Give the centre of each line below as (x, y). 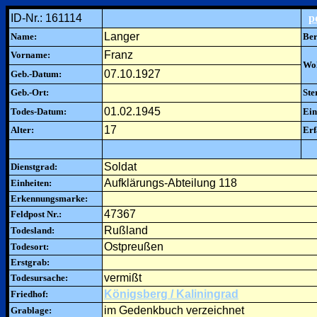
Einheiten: (31, 183)
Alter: (22, 130)
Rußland (126, 230)
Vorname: (30, 55)
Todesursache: (39, 278)
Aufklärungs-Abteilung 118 (171, 183)
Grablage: (31, 310)
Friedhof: (29, 294)
